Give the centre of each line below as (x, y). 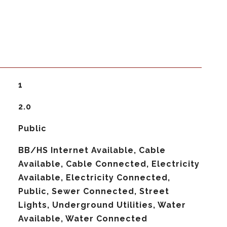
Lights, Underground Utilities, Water (102, 205)
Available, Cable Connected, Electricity (109, 164)
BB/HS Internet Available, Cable (92, 150)
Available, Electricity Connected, (94, 178)
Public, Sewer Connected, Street (93, 191)
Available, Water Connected (83, 219)
